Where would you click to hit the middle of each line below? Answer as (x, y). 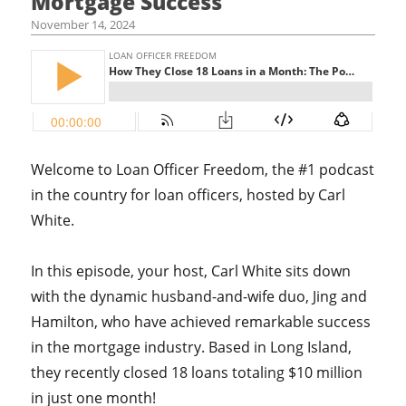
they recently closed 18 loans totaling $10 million (197, 372)
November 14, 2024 (83, 24)
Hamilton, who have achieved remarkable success (201, 322)
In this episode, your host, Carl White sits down (191, 271)
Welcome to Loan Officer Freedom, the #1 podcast (203, 169)
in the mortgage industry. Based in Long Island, (192, 347)
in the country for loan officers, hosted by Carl (188, 195)
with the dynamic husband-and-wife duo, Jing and (199, 296)
